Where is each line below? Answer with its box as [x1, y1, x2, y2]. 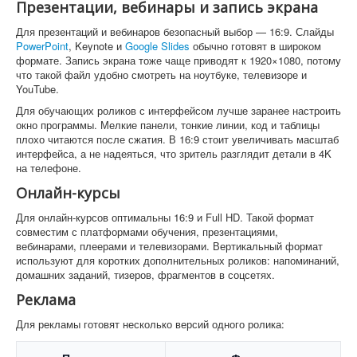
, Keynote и [69, 37, 125, 53]
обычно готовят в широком [190, 37, 321, 53]
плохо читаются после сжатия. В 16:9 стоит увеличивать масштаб [16, 131, 339, 147]
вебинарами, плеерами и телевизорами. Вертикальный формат [16, 237, 323, 253]
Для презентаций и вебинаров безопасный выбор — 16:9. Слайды [16, 23, 334, 39]
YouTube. [16, 80, 59, 96]
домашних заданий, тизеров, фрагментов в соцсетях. [16, 266, 275, 282]
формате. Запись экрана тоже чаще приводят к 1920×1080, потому [16, 52, 341, 68]
